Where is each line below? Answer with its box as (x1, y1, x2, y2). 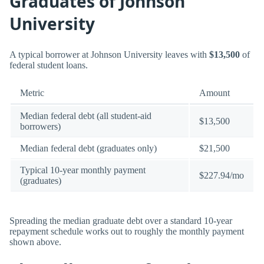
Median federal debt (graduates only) (20, 143, 157, 154)
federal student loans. (9, 60, 88, 71)
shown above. (9, 236, 61, 247)
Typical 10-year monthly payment (20, 165, 146, 176)
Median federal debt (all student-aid (20, 111, 151, 121)
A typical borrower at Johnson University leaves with (9, 49, 209, 60)
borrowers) (20, 121, 61, 132)
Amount (199, 88, 230, 98)
